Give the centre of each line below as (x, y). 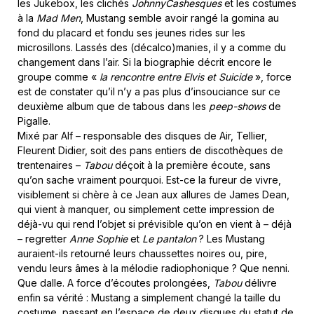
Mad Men (59, 18)
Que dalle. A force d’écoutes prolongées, (115, 283)
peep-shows (237, 106)
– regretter (43, 239)
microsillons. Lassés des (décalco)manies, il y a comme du (152, 47)
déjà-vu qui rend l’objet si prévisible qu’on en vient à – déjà (155, 224)
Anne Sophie (98, 239)
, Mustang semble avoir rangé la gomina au (180, 18)
